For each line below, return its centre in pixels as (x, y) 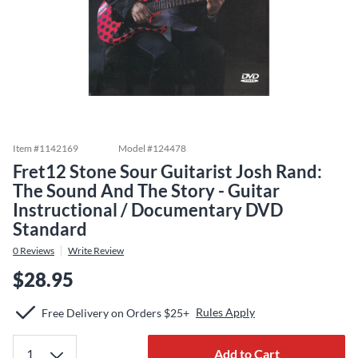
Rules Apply (225, 312)
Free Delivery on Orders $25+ (115, 312)
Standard (50, 229)
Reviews (36, 251)
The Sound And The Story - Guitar (146, 191)
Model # (135, 148)
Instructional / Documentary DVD (148, 210)
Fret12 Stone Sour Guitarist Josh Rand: (167, 171)
